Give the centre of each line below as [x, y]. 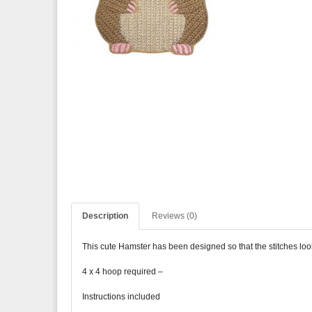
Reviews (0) [174, 216]
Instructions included [121, 297]
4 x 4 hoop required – [123, 272]
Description [105, 216]
